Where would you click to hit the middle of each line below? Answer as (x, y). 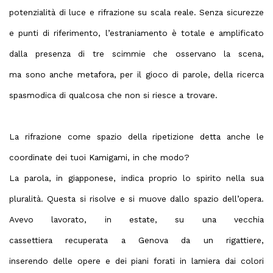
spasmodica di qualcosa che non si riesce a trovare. (113, 95)
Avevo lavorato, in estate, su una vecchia (136, 219)
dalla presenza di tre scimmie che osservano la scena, (136, 54)
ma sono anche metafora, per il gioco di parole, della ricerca (136, 74)
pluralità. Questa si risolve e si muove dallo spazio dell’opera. (136, 199)
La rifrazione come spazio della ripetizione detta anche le (136, 136)
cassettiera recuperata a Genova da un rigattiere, (136, 240)
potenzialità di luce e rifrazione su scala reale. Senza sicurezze (136, 12)
